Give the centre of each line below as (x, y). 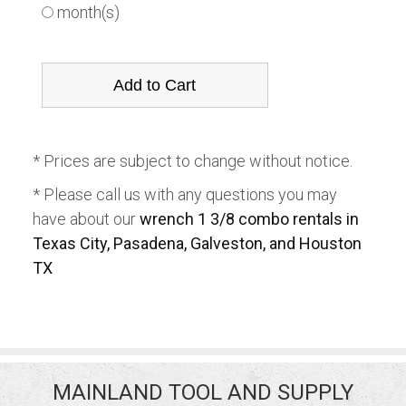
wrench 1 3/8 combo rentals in (249, 219)
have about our (86, 219)
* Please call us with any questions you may (184, 194)
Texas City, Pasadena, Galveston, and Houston (197, 243)
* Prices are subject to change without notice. (192, 161)
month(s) (90, 12)
